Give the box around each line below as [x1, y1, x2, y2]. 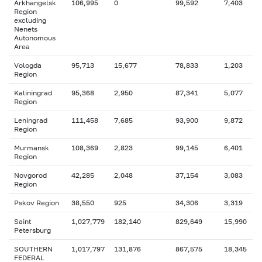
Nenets [14, 25, 37, 33]
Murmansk [14, 143, 49, 152]
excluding [14, 16, 46, 25]
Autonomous [14, 33, 56, 42]
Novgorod [14, 171, 47, 180]
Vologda [14, 61, 42, 70]
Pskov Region [14, 198, 59, 207]
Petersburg [14, 226, 51, 235]
